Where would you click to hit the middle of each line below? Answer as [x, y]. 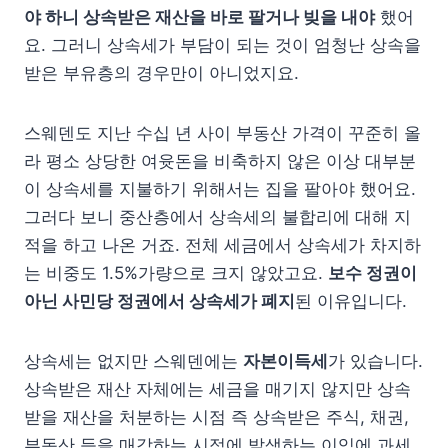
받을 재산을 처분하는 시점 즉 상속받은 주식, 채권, [216, 416]
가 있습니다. [375, 360]
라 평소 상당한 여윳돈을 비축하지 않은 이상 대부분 [220, 160]
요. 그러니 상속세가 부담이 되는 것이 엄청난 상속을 [222, 44]
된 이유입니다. [351, 300]
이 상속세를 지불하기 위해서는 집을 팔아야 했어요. [220, 188]
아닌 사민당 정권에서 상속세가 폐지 [159, 300]
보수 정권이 [372, 272]
